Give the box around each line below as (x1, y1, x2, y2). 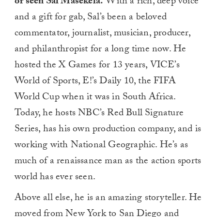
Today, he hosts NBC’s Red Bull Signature (15, 105, 184, 122)
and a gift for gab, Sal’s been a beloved (15, 9, 167, 26)
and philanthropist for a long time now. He (15, 41, 186, 58)
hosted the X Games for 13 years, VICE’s (15, 57, 180, 74)
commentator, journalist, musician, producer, (15, 25, 190, 42)
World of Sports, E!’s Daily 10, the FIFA (15, 73, 176, 90)
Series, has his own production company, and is (15, 121, 201, 138)
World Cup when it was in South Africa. (15, 89, 176, 106)
